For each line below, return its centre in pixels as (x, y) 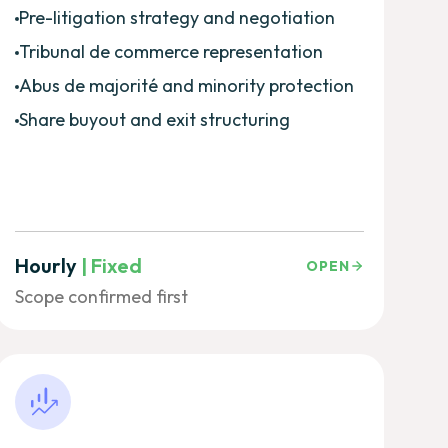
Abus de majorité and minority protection (186, 85)
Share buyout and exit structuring (154, 119)
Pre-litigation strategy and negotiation (176, 17)
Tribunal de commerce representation (170, 51)
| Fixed (111, 265)
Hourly (47, 265)
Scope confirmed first (101, 296)
